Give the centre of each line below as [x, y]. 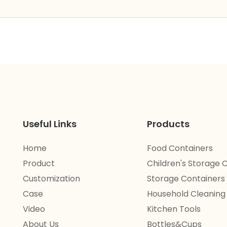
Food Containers [180, 148]
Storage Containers [186, 179]
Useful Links [50, 124]
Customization [52, 179]
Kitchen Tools [174, 209]
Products [168, 124]
